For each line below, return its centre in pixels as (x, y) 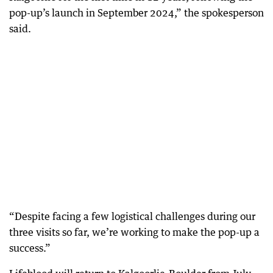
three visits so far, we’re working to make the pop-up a (134, 232)
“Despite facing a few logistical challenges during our (132, 216)
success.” (30, 248)
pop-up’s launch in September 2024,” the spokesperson (136, 12)
